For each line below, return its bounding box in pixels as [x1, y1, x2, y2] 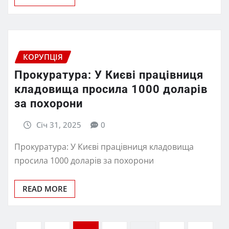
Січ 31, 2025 [36, 120, 81, 130]
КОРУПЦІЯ [23, 51, 63, 62]
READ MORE [22, 183, 67, 194]
